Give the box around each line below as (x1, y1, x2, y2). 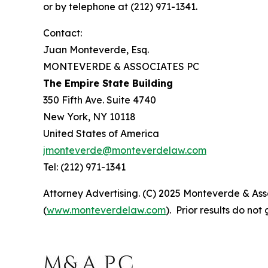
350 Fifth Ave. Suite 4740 (43, 94, 156, 106)
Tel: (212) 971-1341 (43, 161, 126, 173)
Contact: (43, 27, 82, 39)
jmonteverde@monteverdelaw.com (43, 144, 206, 157)
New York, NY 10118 (43, 111, 136, 123)
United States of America (43, 127, 159, 140)
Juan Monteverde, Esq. (43, 44, 149, 56)
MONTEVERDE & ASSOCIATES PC (43, 60, 199, 73)
